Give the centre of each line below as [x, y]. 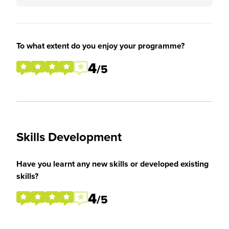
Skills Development [69, 137]
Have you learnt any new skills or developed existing [112, 164]
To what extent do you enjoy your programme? [100, 46]
